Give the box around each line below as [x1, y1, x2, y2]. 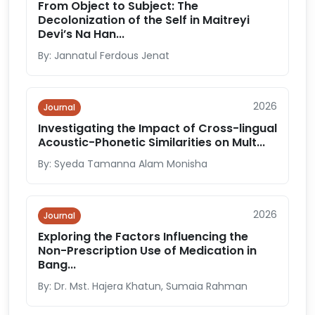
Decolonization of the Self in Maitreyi [38, 12, 250, 28]
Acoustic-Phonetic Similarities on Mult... [38, 134, 265, 150]
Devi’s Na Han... [38, 26, 124, 42]
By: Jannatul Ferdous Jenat [38, 49, 169, 63]
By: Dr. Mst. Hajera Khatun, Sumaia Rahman [38, 279, 247, 293]
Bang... [38, 257, 76, 273]
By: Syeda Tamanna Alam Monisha [38, 157, 207, 171]
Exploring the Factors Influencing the [38, 229, 248, 245]
